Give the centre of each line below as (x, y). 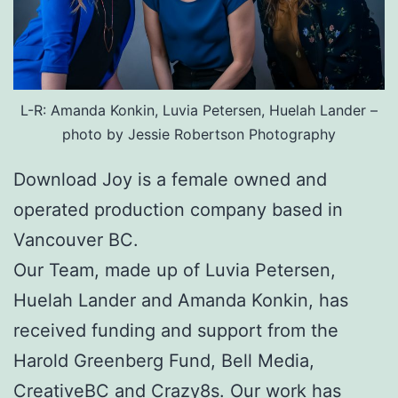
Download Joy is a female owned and (170, 179)
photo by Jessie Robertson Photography (199, 134)
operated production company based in (178, 209)
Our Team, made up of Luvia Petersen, (175, 270)
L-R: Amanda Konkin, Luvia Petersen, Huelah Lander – (199, 110)
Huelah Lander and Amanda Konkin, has (181, 300)
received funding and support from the (176, 330)
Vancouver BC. (76, 239)
